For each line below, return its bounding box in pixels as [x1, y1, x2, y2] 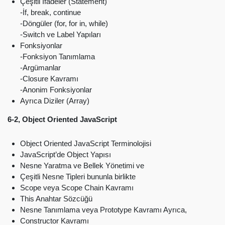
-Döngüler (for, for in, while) [20, 19, 108, 28]
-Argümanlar [20, 63, 61, 72]
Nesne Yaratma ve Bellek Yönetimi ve [20, 161, 144, 170]
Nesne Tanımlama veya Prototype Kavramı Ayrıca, [20, 205, 187, 214]
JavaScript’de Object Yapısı [20, 150, 111, 159]
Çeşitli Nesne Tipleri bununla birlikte [20, 172, 136, 181]
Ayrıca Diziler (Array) [20, 96, 89, 105]
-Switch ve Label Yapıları [20, 30, 101, 39]
